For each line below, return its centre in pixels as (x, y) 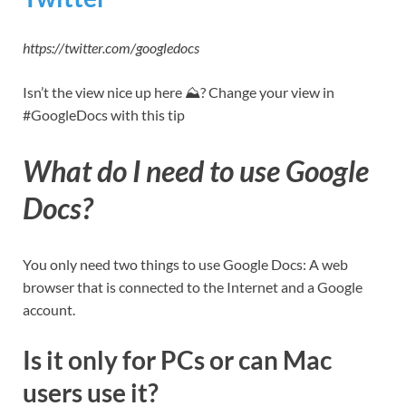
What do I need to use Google (196, 170)
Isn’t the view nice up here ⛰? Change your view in (179, 92)
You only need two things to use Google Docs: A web (185, 264)
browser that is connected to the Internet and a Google (193, 286)
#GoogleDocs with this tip (104, 115)
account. (49, 309)
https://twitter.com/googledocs (111, 48)
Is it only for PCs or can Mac (177, 359)
